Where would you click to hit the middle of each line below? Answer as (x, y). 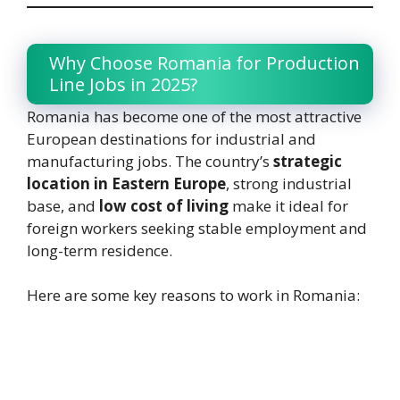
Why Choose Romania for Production (204, 62)
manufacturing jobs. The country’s (150, 161)
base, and (63, 205)
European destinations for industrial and (171, 138)
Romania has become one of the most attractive (194, 116)
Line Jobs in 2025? (123, 84)
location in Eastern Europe (126, 183)
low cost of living (164, 205)
